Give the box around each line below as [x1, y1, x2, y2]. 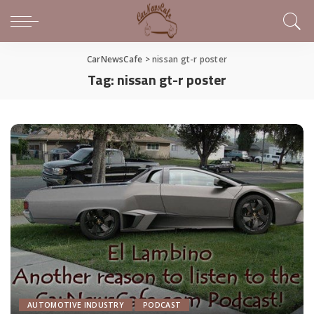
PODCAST [143, 300, 182, 310]
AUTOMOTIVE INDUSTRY [27, 300, 125, 310]
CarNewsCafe [86, 53, 143, 65]
